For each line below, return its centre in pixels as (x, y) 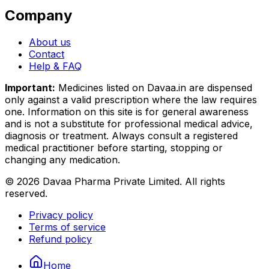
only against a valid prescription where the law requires (131, 99)
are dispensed (219, 87)
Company (38, 15)
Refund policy (60, 239)
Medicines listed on (100, 87)
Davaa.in (167, 87)
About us (50, 42)
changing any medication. (62, 159)
